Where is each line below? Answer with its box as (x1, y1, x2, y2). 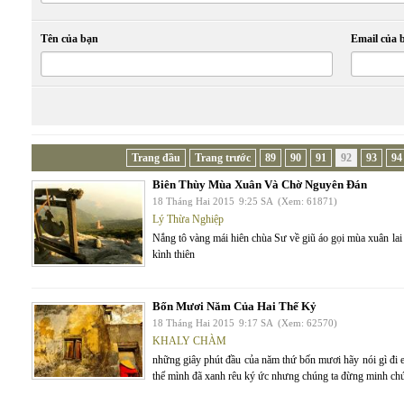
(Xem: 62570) (278, 317, 337, 328)
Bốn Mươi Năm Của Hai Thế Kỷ (152, 299, 317, 313)
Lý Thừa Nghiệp (152, 213, 224, 225)
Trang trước (194, 151, 251, 164)
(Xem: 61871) (278, 196, 337, 207)
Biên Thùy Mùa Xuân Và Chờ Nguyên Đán (152, 178, 367, 191)
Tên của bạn (41, 32, 98, 45)
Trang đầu (131, 151, 180, 164)
